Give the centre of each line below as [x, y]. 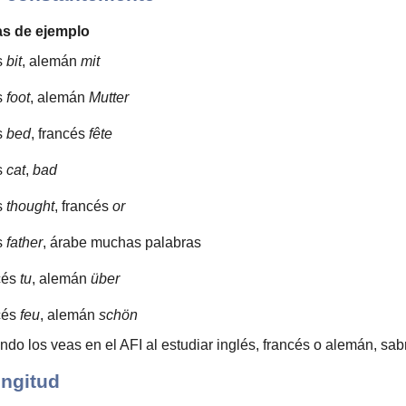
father [24, 242]
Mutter [109, 97]
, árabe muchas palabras [122, 242]
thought [30, 206]
